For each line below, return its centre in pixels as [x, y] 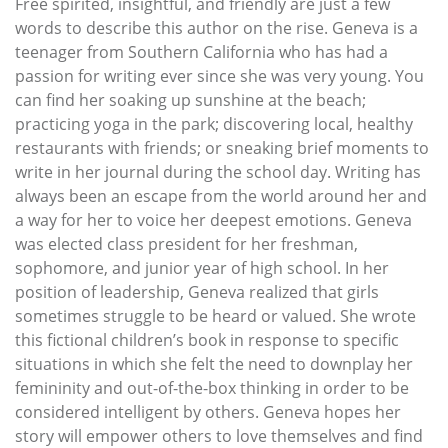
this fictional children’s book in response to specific [207, 340]
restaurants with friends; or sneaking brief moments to [222, 148]
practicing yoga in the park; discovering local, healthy [214, 124]
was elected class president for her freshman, [186, 244]
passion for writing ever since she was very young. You [219, 76]
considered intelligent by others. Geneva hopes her [208, 412]
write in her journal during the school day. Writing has [218, 172]
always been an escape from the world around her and [221, 196]
